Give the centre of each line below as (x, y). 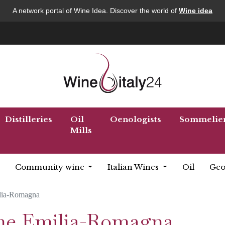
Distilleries (29, 119)
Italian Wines (134, 167)
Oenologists (136, 119)
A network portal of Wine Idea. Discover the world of (96, 11)
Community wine (50, 167)
